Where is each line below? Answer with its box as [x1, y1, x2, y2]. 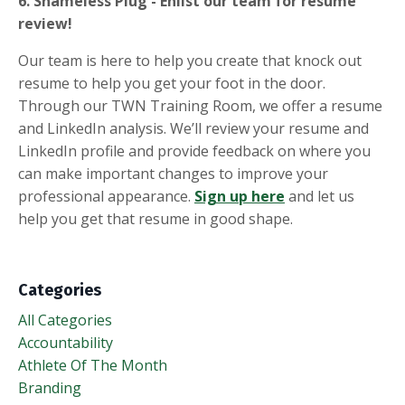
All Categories [18, 309, 112, 330]
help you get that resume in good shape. [18, 208, 297, 229]
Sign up [194, 185, 251, 206]
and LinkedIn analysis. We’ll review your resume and [18, 118, 369, 138]
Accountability [18, 332, 113, 353]
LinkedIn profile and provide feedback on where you [18, 140, 371, 161]
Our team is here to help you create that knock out [18, 50, 362, 71]
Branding [18, 377, 81, 398]
